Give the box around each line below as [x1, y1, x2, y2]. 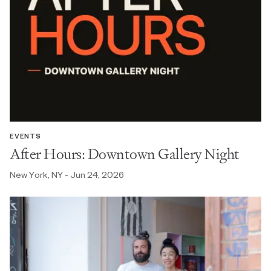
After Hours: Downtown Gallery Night [10, 143, 240, 166]
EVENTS [10, 131, 41, 141]
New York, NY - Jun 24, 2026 [10, 169, 124, 181]
